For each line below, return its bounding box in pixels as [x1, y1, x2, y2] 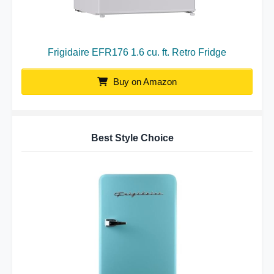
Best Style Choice [91, 132, 174, 143]
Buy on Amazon [111, 76, 177, 87]
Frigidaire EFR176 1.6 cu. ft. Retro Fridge [48, 46, 226, 57]
